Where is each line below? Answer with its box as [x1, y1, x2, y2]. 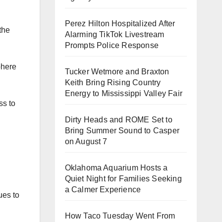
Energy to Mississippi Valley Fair [64, 89, 183, 98]
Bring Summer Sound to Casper [64, 126, 180, 135]
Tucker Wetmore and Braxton [64, 67, 169, 76]
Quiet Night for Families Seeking [64, 174, 182, 183]
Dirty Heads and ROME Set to [64, 115, 172, 124]
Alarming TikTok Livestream [64, 30, 165, 39]
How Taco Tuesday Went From [64, 212, 175, 220]
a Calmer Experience [64, 185, 141, 194]
